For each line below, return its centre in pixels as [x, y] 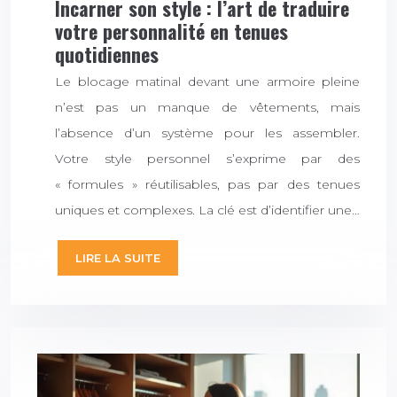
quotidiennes [107, 54]
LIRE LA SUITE [118, 258]
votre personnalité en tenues [171, 31]
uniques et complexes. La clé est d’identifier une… [207, 210]
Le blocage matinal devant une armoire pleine [207, 82]
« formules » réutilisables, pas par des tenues [207, 185]
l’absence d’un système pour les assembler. [207, 133]
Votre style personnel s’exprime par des [207, 159]
